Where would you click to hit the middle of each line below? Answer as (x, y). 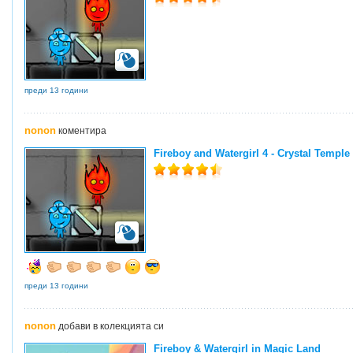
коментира (81, 131)
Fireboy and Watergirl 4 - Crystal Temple (252, 153)
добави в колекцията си (110, 326)
